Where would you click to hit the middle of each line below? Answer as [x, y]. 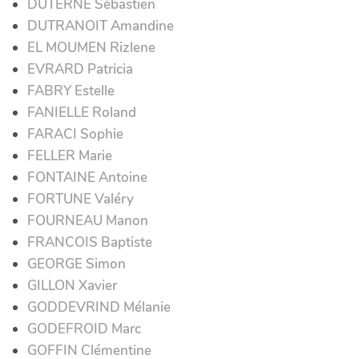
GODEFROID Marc [84, 329]
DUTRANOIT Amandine [101, 26]
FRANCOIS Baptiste [90, 242]
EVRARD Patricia [80, 69]
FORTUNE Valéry [81, 199]
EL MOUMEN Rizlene [91, 47]
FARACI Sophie [75, 134]
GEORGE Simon [77, 264]
